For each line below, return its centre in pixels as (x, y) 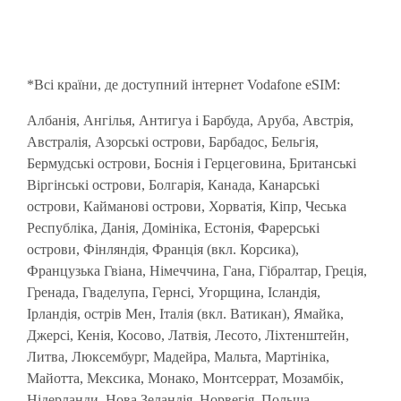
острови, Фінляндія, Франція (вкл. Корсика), (163, 249)
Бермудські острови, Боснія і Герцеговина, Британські (192, 163)
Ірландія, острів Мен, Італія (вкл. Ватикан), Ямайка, (185, 314)
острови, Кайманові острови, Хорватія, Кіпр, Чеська (187, 206)
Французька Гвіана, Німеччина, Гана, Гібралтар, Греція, (197, 271)
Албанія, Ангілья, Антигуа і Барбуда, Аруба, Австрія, (190, 120)
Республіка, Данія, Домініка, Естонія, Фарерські (173, 228)
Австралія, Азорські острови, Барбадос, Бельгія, (173, 142)
